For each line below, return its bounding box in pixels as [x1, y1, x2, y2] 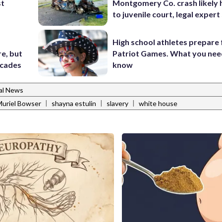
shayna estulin [52, 99, 96, 108]
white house [139, 99, 177, 108]
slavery [107, 99, 128, 108]
